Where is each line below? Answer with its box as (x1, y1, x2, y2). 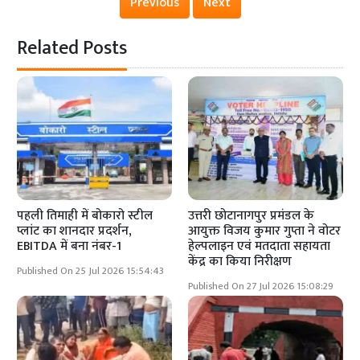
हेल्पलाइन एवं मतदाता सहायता (188, 235, 330, 258)
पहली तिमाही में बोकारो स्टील (17, 205, 153, 227)
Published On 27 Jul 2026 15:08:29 (188, 278, 333, 296)
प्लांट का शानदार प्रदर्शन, (17, 220, 133, 243)
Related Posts (17, 32, 128, 65)
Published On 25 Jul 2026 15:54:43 (17, 263, 165, 280)
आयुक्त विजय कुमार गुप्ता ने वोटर (188, 220, 341, 243)
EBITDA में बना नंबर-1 (17, 235, 122, 258)
